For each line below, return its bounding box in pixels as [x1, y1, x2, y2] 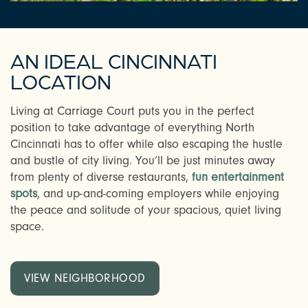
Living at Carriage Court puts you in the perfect [10, 104, 254, 119]
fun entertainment [192, 170, 284, 185]
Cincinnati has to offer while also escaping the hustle [10, 137, 283, 152]
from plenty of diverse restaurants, [10, 170, 192, 185]
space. [10, 219, 44, 234]
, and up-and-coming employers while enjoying [37, 186, 279, 201]
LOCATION [10, 68, 111, 93]
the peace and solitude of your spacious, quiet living [10, 203, 281, 218]
